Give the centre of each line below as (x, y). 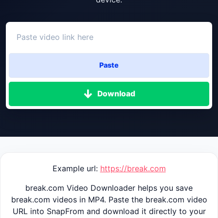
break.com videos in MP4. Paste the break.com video (109, 200)
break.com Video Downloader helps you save (109, 188)
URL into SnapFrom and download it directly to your (109, 211)
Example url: (76, 169)
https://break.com (133, 169)
